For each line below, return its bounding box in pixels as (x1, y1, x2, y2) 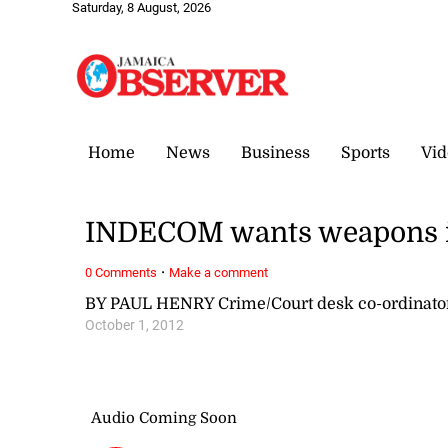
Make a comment (169, 264, 269, 280)
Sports (341, 143, 390, 162)
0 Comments (85, 264, 158, 280)
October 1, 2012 (85, 316, 185, 334)
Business (241, 143, 310, 162)
